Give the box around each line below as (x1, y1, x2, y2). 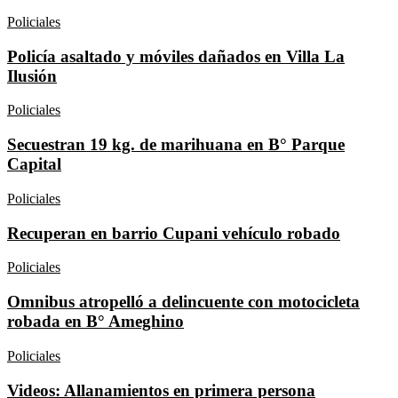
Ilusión (7, 66, 57, 85)
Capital (7, 155, 61, 174)
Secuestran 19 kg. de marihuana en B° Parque (7, 135, 345, 155)
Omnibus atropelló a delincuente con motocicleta (7, 292, 360, 312)
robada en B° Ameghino (7, 312, 184, 331)
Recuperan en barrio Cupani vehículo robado (7, 223, 340, 243)
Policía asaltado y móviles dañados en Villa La (7, 46, 345, 66)
